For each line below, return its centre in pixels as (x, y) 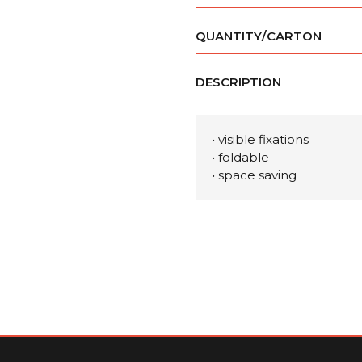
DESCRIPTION (238, 82)
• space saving (254, 175)
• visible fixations (260, 139)
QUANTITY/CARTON (259, 36)
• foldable (240, 157)
